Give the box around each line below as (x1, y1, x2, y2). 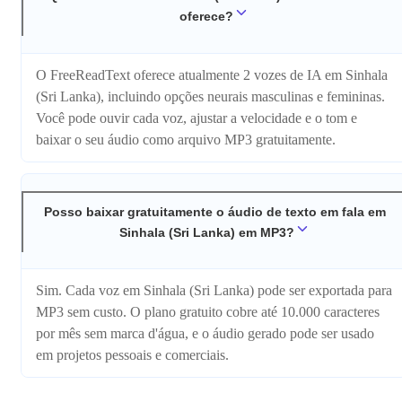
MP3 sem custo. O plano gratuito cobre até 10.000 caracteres (36, 304, 380, 320)
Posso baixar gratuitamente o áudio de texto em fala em (43, 204, 386, 219)
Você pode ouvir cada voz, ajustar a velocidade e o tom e (36, 109, 357, 126)
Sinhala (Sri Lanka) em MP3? (118, 224, 294, 240)
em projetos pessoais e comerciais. (36, 347, 229, 363)
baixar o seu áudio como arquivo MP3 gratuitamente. (36, 131, 336, 147)
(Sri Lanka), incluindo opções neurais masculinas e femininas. (36, 88, 385, 104)
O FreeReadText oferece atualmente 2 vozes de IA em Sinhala (36, 66, 388, 83)
